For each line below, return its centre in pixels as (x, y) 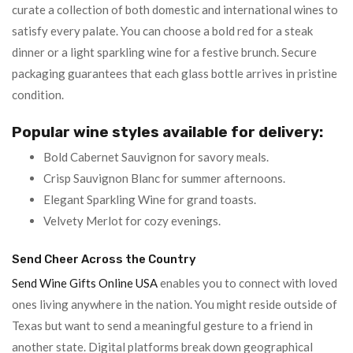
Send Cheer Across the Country (104, 259)
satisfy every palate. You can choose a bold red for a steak (162, 31)
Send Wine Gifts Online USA (85, 283)
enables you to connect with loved (247, 283)
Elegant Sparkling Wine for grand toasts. (150, 199)
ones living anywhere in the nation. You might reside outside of (175, 304)
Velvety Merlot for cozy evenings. (132, 221)
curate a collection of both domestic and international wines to (175, 9)
